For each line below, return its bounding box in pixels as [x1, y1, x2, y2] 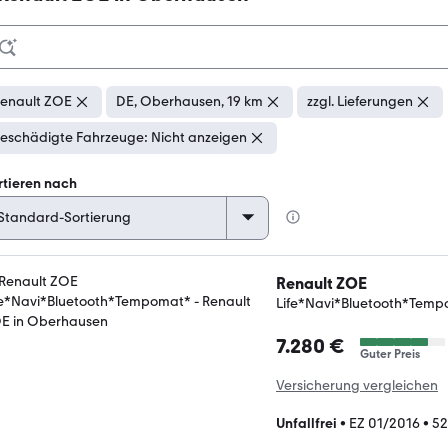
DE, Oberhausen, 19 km [116, 93, 263, 110]
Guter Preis [360, 347, 420, 361]
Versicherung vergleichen [276, 377, 438, 394]
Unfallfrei [276, 415, 337, 432]
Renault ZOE [276, 274, 367, 293]
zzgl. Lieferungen [307, 93, 413, 110]
